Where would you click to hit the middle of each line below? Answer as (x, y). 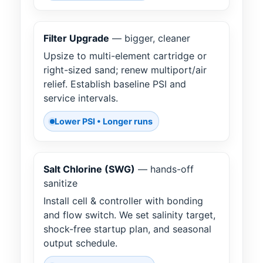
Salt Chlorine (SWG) (89, 169)
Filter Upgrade (76, 38)
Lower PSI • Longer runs (104, 122)
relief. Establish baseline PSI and (115, 84)
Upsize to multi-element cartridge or (125, 56)
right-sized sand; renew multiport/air (125, 70)
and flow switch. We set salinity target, (129, 215)
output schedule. (80, 243)
